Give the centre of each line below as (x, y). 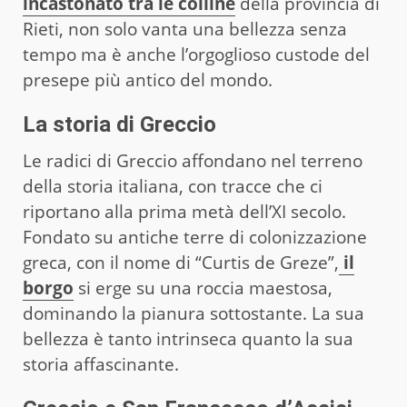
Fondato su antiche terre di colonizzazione (195, 237)
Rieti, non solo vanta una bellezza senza (185, 29)
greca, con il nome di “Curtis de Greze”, (181, 262)
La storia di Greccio (119, 124)
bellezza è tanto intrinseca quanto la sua (188, 338)
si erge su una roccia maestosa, (203, 288)
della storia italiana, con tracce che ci (173, 186)
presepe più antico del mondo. (148, 79)
